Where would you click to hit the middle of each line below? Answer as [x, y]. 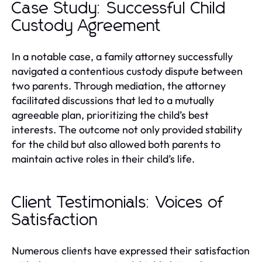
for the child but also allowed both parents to [116, 144]
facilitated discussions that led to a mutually [113, 100]
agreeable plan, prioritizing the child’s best [110, 115]
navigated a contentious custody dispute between [127, 71]
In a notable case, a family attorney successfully [122, 56]
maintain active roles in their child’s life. [103, 159]
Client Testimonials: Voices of [118, 203]
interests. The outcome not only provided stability [127, 130]
